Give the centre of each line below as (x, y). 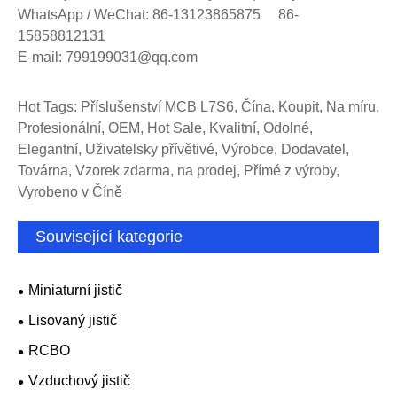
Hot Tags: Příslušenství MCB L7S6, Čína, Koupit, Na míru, (198, 107)
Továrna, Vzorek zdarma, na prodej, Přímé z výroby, (179, 171)
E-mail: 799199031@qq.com (108, 57)
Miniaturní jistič (75, 291)
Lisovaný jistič (73, 321)
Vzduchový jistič (79, 381)
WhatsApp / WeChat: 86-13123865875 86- (158, 14)
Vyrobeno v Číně (70, 192)
